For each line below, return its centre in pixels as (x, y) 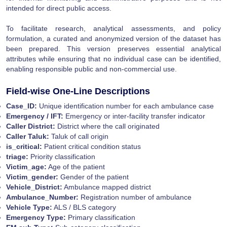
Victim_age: (26, 166)
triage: (17, 156)
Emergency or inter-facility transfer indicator (134, 116)
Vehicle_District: (34, 187)
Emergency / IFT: (35, 116)
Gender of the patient (93, 177)
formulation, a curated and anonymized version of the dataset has (113, 38)
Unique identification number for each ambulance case (125, 106)
